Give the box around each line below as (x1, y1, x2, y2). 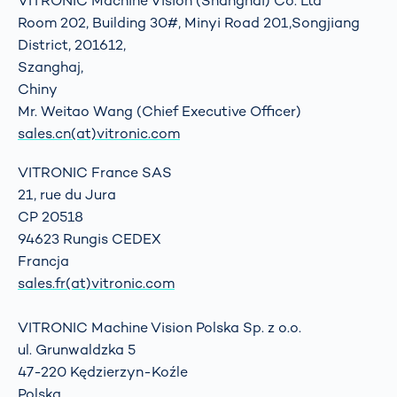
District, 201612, (18, 35, 126, 55)
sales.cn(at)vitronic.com (18, 124, 180, 144)
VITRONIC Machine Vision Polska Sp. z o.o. (18, 317, 301, 337)
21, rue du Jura (18, 184, 116, 204)
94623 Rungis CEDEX (18, 229, 161, 248)
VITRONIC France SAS (18, 162, 172, 182)
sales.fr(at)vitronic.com (18, 273, 175, 292)
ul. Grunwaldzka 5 (18, 339, 136, 359)
